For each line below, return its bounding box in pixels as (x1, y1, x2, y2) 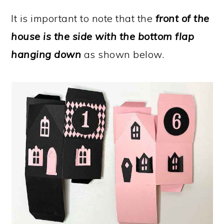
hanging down (11, 48, 81, 60)
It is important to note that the (11, 12, 155, 24)
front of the (155, 12, 209, 24)
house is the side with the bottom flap (11, 30, 194, 42)
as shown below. (81, 48, 164, 60)
